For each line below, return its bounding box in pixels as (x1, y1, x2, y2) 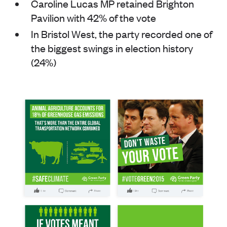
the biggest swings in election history (30, 41, 193, 55)
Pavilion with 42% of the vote (30, 11, 156, 25)
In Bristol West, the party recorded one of (30, 27, 212, 41)
